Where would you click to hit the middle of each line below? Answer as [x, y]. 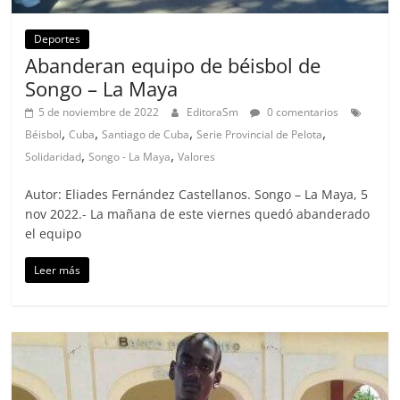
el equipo [54, 234]
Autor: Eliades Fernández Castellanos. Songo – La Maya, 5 [197, 195]
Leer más [58, 271]
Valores [197, 157]
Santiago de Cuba [146, 135]
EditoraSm [214, 112]
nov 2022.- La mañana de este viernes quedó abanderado [198, 214]
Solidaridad [54, 157]
